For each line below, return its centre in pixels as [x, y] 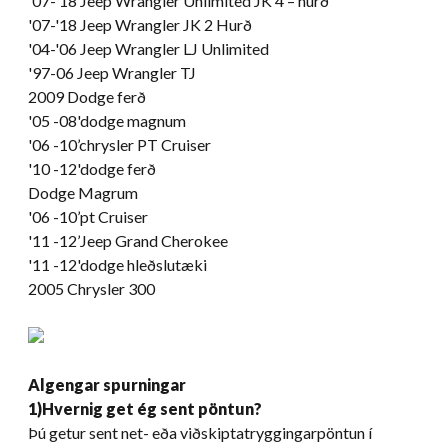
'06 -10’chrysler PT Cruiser [119, 144]
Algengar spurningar [107, 384]
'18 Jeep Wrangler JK [128, 24]
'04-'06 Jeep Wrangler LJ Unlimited [148, 48]
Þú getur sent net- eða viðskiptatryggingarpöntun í [200, 432]
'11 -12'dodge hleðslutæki [117, 264]
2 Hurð [226, 24]
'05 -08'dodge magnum [107, 120]
